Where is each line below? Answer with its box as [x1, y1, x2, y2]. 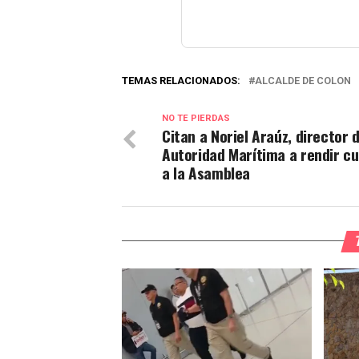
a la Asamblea [162, 160, 251, 184]
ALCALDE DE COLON [255, 74, 351, 87]
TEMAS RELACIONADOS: [122, 74, 240, 87]
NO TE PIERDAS [162, 112, 230, 123]
